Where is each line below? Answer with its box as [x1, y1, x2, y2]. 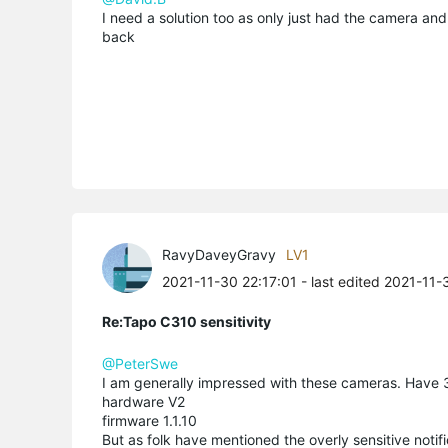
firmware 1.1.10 [102, 411, 197, 429]
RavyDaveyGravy [162, 245, 276, 263]
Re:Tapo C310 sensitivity [102, 312, 271, 330]
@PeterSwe [102, 354, 178, 372]
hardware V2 [102, 392, 185, 410]
